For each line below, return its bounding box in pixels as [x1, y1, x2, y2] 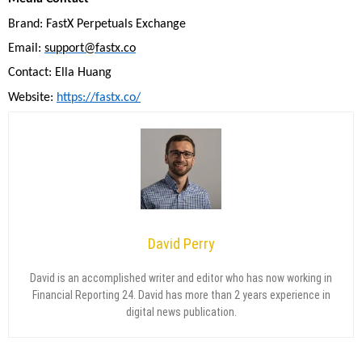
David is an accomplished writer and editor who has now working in [30, 271, 332, 285]
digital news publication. [125, 305, 237, 319]
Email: [8, 42, 44, 56]
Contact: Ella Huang [8, 66, 112, 80]
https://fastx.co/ [57, 90, 141, 104]
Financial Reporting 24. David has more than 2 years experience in [32, 288, 330, 302]
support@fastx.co [44, 42, 136, 56]
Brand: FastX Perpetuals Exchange [8, 17, 186, 31]
